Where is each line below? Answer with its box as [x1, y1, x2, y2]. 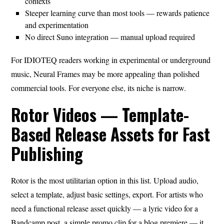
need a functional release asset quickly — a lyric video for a [11, 202, 198, 213]
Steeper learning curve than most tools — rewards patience [25, 7, 210, 18]
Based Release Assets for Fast [11, 121, 210, 146]
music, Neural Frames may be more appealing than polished [11, 68, 200, 79]
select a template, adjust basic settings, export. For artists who [11, 188, 203, 199]
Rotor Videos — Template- [11, 102, 189, 127]
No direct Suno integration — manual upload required [25, 31, 195, 42]
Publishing [11, 141, 83, 166]
